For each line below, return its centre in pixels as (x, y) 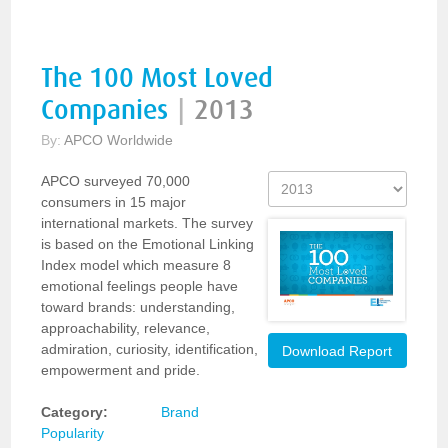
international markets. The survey (147, 223)
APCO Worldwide (119, 140)
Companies (105, 110)
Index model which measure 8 (136, 265)
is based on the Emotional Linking (148, 244)
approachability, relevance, (126, 328)
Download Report (337, 351)
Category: (75, 412)
